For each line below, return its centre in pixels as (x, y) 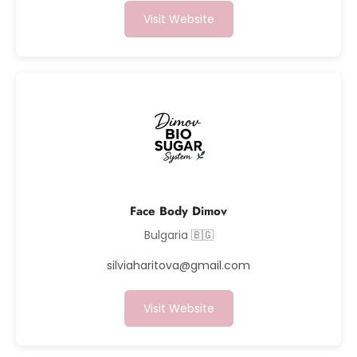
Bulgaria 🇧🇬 (178, 235)
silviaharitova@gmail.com (178, 265)
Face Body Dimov (178, 211)
